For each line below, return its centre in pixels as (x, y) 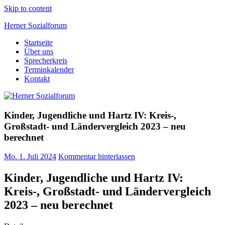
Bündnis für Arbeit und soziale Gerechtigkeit (75, 50)
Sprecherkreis (46, 61)
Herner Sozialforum (35, 25)
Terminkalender (49, 70)
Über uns (39, 51)
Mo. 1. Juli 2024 (30, 157)
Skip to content (28, 8)
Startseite (38, 42)
